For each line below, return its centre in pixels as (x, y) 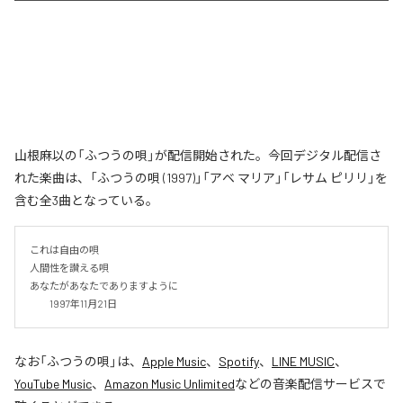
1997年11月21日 (73, 303)
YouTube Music (53, 383)
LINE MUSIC (303, 361)
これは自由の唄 (64, 249)
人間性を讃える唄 (69, 267)
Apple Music (174, 361)
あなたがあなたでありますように (104, 285)
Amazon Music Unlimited (170, 383)
